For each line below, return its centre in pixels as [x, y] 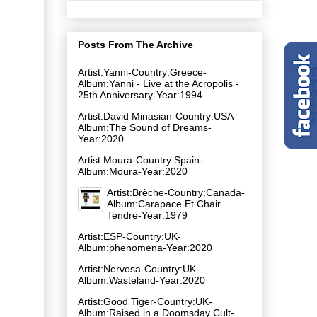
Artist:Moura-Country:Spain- [140, 160]
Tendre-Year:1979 [147, 215]
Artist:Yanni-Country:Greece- [142, 72]
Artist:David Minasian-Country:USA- [157, 116]
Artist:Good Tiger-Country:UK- [145, 301]
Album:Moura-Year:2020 [133, 171]
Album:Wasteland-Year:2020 [142, 280]
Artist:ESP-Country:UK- [129, 236]
